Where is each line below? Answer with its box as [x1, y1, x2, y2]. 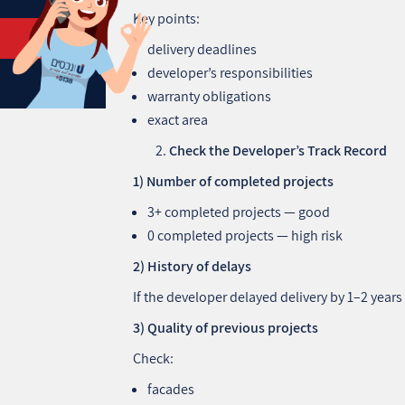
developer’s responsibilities [147, 62, 314, 82]
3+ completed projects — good [147, 202, 331, 221]
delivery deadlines [147, 39, 258, 59]
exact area [147, 109, 209, 129]
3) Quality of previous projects [133, 317, 319, 337]
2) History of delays [133, 256, 252, 276]
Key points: [133, 8, 201, 28]
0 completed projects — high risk [147, 225, 344, 245]
